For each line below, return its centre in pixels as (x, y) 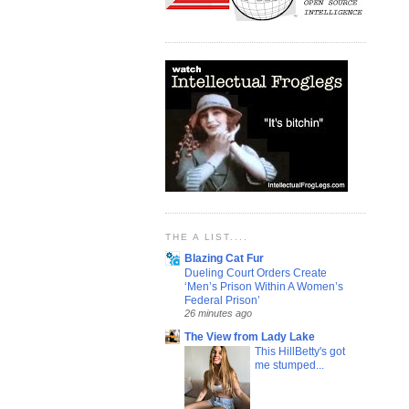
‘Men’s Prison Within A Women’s (264, 286)
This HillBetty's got (300, 351)
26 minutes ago (218, 313)
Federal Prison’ (222, 299)
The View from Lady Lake (250, 336)
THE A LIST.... (207, 236)
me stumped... (289, 364)
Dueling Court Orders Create (256, 272)
